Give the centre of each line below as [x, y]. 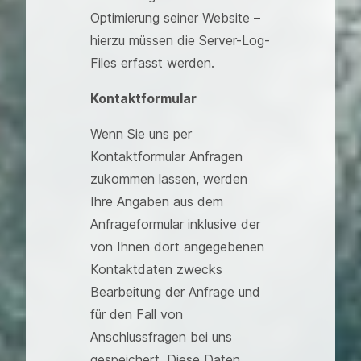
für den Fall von [137, 314]
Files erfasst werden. [152, 63]
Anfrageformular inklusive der [175, 224]
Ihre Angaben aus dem [157, 201]
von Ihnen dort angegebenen [177, 247]
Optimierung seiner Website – [175, 18]
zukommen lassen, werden [169, 179]
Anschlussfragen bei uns [161, 337]
